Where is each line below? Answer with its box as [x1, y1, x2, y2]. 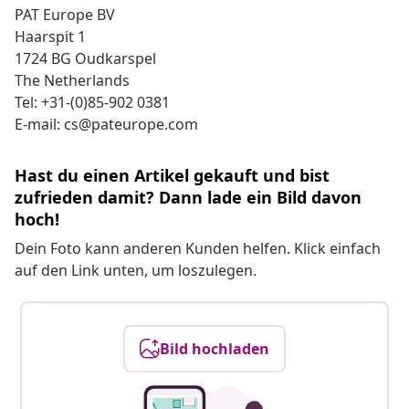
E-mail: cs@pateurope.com [15, 114, 198, 135]
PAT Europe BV [15, 5, 115, 26]
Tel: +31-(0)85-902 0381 [15, 92, 170, 113]
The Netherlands [15, 70, 130, 91]
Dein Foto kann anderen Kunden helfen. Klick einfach [15, 238, 381, 259]
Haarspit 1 [15, 26, 86, 47]
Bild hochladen [160, 339, 269, 360]
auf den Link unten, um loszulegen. [15, 260, 257, 281]
